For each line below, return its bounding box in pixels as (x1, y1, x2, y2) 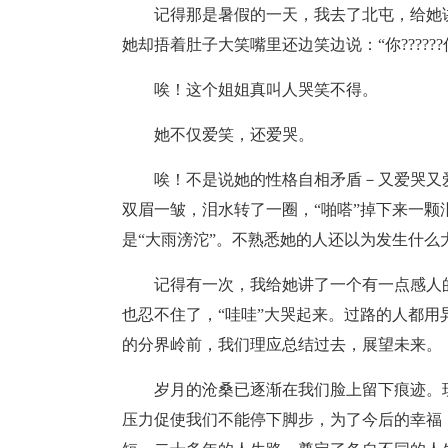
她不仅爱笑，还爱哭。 (154, 126, 314, 143)
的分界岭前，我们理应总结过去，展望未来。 (122, 336, 442, 353)
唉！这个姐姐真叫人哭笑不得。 (154, 81, 378, 98)
